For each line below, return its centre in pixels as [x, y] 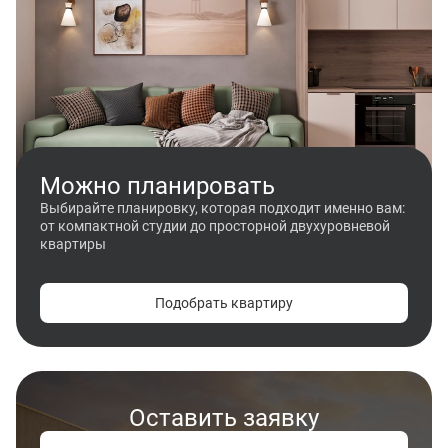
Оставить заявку [224, 416]
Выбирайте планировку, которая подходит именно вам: [222, 207]
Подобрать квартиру [224, 302]
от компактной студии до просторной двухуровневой [215, 225]
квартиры [73, 243]
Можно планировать [157, 184]
